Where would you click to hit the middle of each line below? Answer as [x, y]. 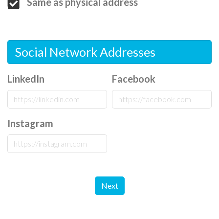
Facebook [134, 78]
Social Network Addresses [85, 52]
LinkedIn [26, 78]
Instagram [30, 123]
